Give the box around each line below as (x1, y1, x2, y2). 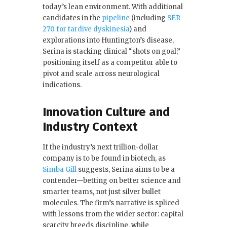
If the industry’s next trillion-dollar (43, 143, 159, 152)
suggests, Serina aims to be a (77, 165, 175, 174)
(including (130, 14, 167, 23)
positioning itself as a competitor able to (43, 58, 177, 67)
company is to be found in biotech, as (43, 154, 166, 163)
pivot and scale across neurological (43, 69, 160, 79)
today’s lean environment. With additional (43, 3, 183, 12)
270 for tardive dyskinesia (43, 25, 129, 34)
